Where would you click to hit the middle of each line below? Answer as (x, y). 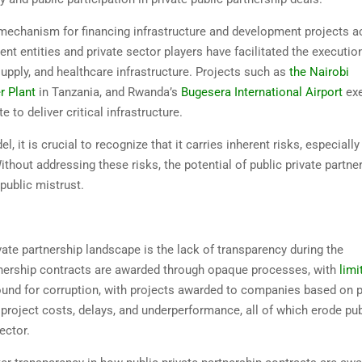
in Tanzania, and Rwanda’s (108, 93)
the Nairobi (319, 72)
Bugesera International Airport (262, 93)
